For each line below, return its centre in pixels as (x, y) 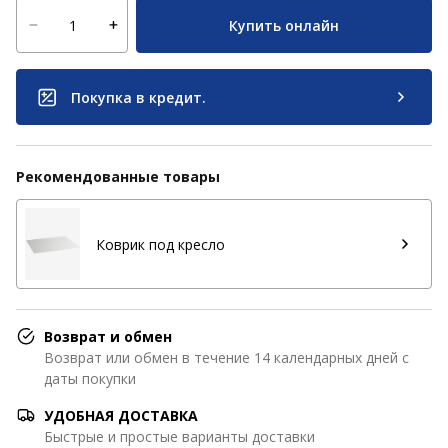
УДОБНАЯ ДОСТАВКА (121, 415)
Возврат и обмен (108, 336)
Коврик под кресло (160, 244)
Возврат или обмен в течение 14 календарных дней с (226, 357)
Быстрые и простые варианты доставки (179, 436)
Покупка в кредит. (138, 97)
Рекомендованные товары (118, 176)
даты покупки (90, 378)
